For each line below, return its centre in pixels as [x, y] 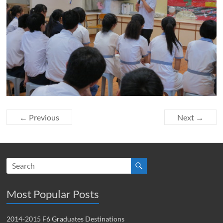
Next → [190, 117]
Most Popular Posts [53, 194]
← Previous [40, 117]
